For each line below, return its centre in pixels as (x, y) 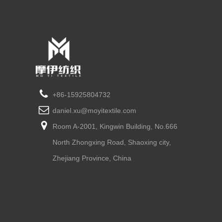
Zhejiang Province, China (92, 158)
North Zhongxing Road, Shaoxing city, (111, 142)
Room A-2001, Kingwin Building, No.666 (115, 126)
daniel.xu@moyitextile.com (94, 110)
